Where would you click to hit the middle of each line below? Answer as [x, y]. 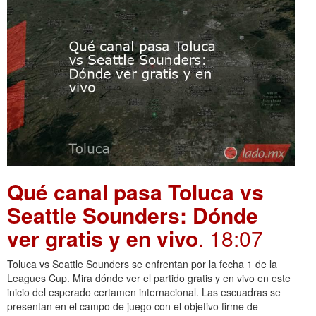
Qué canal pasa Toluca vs [135, 192]
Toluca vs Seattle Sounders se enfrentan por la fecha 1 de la [142, 264]
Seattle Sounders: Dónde [133, 215]
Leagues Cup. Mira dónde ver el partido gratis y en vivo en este [149, 278]
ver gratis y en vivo [103, 238]
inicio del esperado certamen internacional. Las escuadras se [144, 292]
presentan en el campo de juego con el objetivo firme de [133, 306]
